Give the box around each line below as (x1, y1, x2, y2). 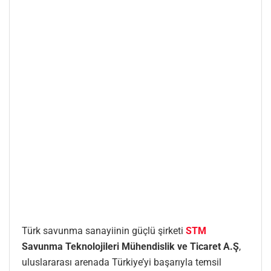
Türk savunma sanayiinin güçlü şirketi (22, 224, 183, 237)
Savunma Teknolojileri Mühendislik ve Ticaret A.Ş (22, 240, 239, 252)
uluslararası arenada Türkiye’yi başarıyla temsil (22, 256, 221, 268)
